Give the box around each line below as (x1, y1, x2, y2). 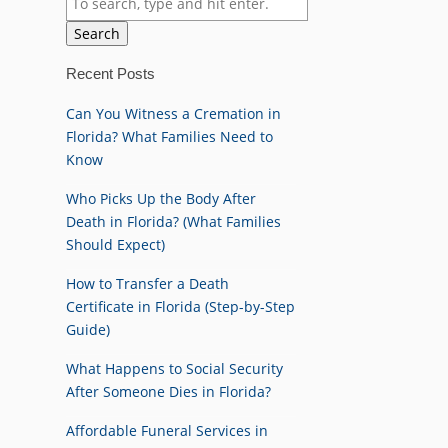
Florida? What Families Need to (66, 126, 273, 146)
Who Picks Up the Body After (66, 188, 256, 208)
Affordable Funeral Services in (66, 420, 268, 440)
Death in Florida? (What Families (66, 211, 281, 231)
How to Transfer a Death (66, 273, 229, 293)
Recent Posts (66, 64, 155, 82)
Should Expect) (66, 234, 165, 254)
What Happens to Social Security (66, 358, 283, 378)
